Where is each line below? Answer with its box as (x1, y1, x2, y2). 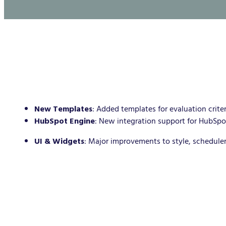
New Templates (34, 102, 92, 116)
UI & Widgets (34, 135, 84, 148)
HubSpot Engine (34, 115, 95, 128)
